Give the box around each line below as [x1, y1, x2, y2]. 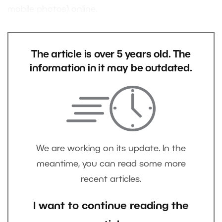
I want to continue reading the [33, 202, 189, 212]
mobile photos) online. [7, 5, 97, 13]
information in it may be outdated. [30, 64, 192, 73]
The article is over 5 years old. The [31, 50, 191, 59]
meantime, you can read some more [36, 160, 186, 168]
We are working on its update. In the [36, 145, 186, 153]
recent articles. [81, 175, 141, 184]
